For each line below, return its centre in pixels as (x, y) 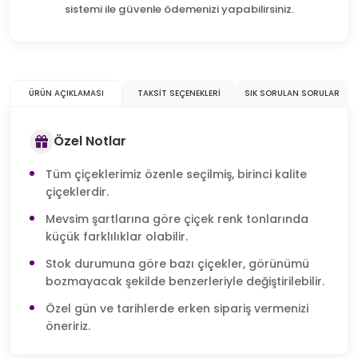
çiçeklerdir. (77, 191)
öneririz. (68, 326)
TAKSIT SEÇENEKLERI (179, 93)
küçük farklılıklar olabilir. (117, 236)
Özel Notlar (90, 141)
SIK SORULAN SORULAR (292, 93)
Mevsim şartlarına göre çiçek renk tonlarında (177, 219)
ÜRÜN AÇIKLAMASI (66, 93)
